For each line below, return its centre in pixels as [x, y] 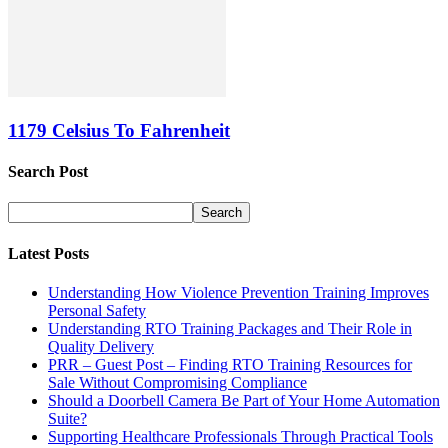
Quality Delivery [101, 346]
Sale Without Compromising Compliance [177, 382]
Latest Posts [48, 253]
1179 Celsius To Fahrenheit [119, 130]
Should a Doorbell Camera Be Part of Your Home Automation [244, 400]
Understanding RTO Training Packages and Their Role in [230, 328]
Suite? [67, 418]
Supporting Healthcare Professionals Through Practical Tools [240, 436]
